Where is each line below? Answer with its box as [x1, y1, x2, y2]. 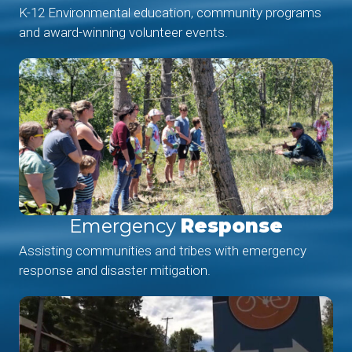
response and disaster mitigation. [19, 262, 211, 278]
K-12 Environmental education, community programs [19, 4, 321, 20]
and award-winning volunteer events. [19, 24, 228, 40]
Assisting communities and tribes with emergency [19, 242, 306, 258]
